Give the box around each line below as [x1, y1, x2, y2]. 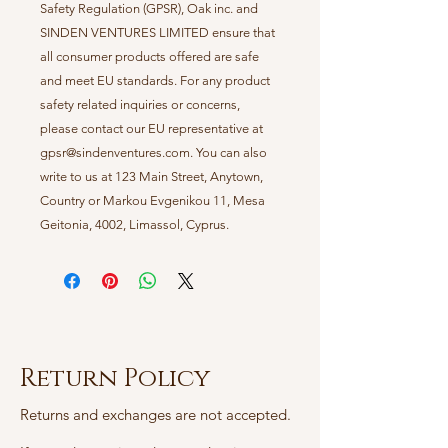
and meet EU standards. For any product [40, 73, 270, 89]
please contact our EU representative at [40, 121, 263, 137]
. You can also [190, 145, 267, 161]
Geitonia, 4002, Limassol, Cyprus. [40, 217, 229, 233]
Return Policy [20, 362, 210, 396]
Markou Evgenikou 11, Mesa [100, 193, 265, 209]
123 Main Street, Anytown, [115, 169, 263, 185]
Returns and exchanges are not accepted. [20, 405, 291, 425]
